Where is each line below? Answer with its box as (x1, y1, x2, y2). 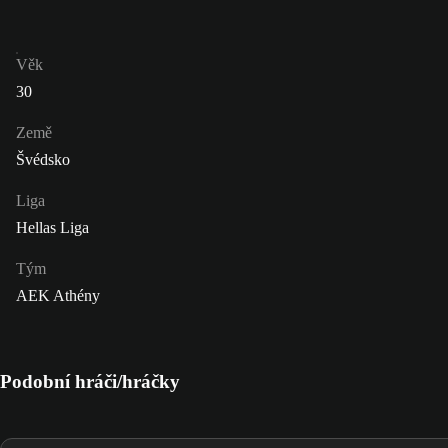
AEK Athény (16, 287, 100, 305)
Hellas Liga (16, 219, 89, 237)
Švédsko (16, 151, 70, 169)
